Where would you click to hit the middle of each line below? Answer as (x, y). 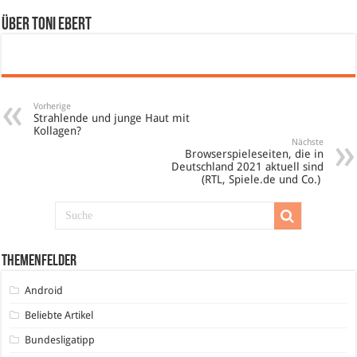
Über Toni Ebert (47, 25)
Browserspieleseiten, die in (254, 153)
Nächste (307, 142)
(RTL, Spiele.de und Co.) (262, 179)
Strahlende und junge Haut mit (112, 118)
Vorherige (53, 106)
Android (44, 290)
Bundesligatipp (60, 339)
